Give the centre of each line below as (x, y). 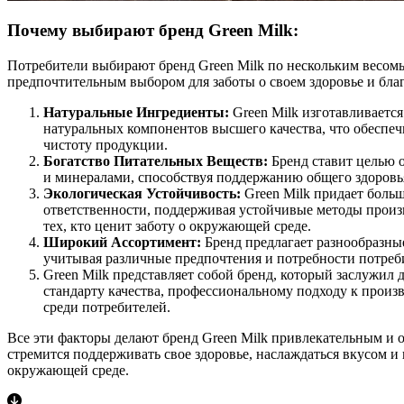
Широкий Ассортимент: (122, 243)
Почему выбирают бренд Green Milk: (153, 31)
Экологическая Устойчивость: (144, 194)
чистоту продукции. (106, 145)
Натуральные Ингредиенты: (138, 113)
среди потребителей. (107, 308)
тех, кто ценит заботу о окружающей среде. (177, 226)
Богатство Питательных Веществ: (157, 161)
